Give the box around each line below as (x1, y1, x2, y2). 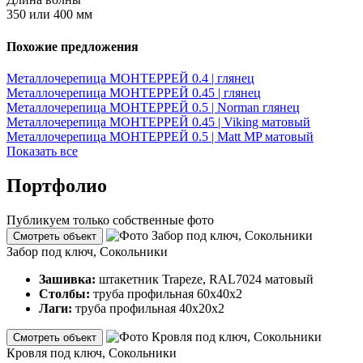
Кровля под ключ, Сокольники (6, 345, 177, 360)
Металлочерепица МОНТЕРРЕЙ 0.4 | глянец (6, 70, 254, 85)
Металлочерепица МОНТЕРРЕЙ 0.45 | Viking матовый (6, 114, 310, 129)
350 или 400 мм (6, 7, 92, 22)
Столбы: (39, 286, 93, 301)
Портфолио (6, 174, 107, 196)
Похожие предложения (6, 39, 139, 53)
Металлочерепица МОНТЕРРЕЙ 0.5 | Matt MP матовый (6, 129, 314, 143)
